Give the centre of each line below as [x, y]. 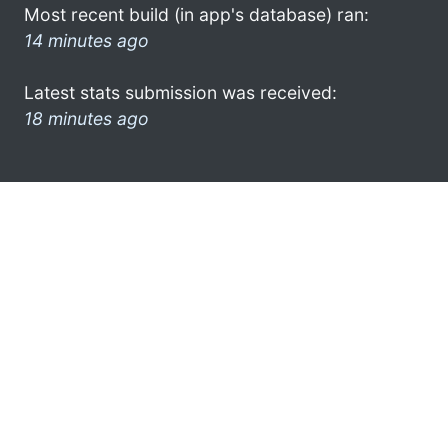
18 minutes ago [86, 118]
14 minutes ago [86, 40]
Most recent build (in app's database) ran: [196, 14]
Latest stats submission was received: [180, 92]
